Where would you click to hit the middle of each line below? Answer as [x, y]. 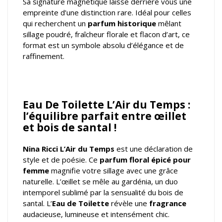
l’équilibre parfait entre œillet [105, 116]
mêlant [169, 24]
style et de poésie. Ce [61, 160]
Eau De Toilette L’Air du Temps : [107, 105]
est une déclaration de [154, 149]
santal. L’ [37, 203]
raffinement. [44, 56]
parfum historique [122, 24]
